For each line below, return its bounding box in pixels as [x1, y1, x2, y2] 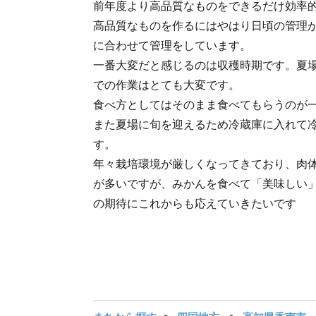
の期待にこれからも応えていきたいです [93, 197, 296, 209]
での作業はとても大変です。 [93, 79, 240, 91]
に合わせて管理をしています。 [93, 39, 251, 51]
